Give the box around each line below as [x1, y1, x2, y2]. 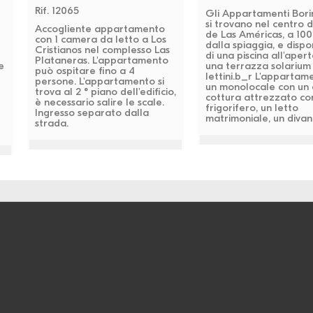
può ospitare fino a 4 [34, 64, 135, 77]
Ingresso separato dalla [34, 105, 149, 119]
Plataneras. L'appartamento [34, 53, 168, 66]
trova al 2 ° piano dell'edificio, [34, 85, 176, 98]
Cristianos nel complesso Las [34, 43, 170, 56]
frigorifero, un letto [205, 101, 299, 114]
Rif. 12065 [34, 3, 79, 17]
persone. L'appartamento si [34, 74, 164, 87]
